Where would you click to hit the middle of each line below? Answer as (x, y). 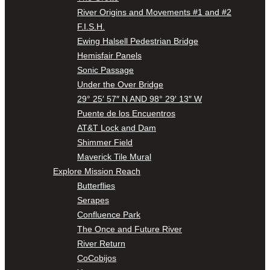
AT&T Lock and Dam (117, 127)
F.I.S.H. (91, 26)
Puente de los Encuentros (126, 113)
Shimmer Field (105, 142)
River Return (101, 243)
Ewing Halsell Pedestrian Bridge (138, 41)
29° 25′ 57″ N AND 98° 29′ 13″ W (140, 99)
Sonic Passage (105, 70)
